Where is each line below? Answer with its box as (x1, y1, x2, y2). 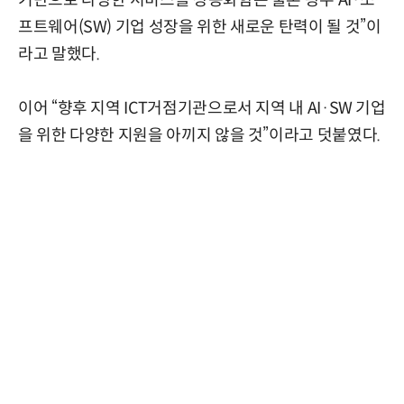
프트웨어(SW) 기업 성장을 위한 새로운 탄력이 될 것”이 (18, 16, 381, 37)
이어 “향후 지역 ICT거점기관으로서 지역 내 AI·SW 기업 (18, 97, 386, 118)
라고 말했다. (18, 43, 100, 64)
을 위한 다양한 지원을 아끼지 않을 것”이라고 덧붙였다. (18, 124, 381, 145)
